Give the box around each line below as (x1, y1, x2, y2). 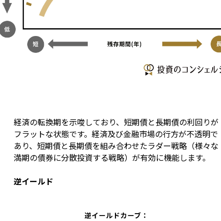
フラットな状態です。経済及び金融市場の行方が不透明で (14, 128, 218, 140)
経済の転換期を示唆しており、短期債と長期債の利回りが (14, 116, 219, 128)
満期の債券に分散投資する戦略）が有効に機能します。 (14, 151, 210, 164)
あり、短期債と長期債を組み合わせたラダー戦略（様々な (14, 140, 219, 152)
